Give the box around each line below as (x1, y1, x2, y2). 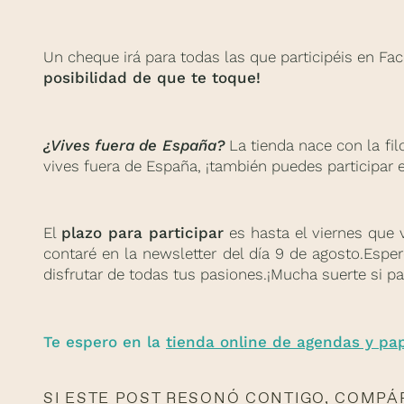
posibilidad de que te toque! (43, 68, 261, 87)
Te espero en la (43, 333, 166, 352)
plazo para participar (61, 224, 225, 243)
